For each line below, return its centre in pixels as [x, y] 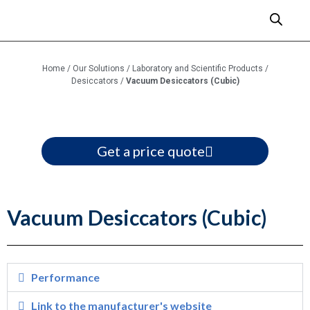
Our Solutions [98, 69]
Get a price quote [151, 151]
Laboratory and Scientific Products [197, 69]
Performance [66, 277]
